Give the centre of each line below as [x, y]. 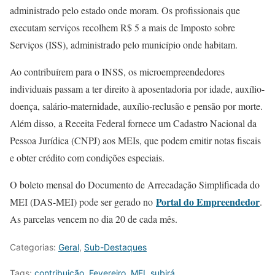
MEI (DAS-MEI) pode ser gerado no [83, 202]
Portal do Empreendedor [208, 202]
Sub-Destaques [115, 247]
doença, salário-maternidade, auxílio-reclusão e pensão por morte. [136, 106]
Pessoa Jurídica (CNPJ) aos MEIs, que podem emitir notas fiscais [135, 140]
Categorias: [34, 247]
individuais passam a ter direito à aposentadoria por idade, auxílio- [137, 89]
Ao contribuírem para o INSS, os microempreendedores [117, 72]
